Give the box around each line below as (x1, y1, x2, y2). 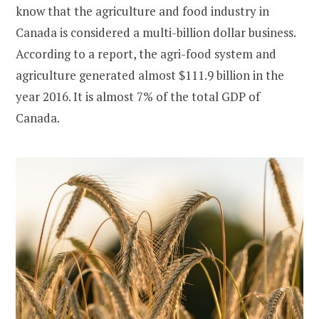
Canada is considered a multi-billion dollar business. (16, 23, 296, 41)
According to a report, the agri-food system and (16, 45, 276, 62)
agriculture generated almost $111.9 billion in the (16, 66, 284, 83)
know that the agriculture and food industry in (16, 2, 269, 19)
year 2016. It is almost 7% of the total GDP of (16, 88, 260, 105)
